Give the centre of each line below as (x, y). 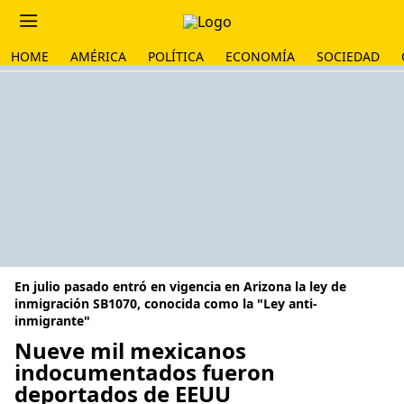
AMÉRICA (98, 56)
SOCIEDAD (348, 56)
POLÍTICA (176, 56)
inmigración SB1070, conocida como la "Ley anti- (166, 303)
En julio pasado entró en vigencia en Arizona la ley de (180, 286)
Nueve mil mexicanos (130, 350)
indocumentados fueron (145, 372)
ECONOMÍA (260, 56)
